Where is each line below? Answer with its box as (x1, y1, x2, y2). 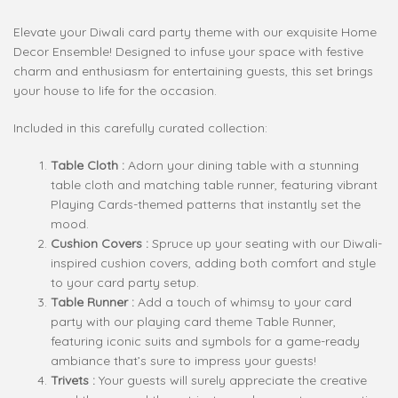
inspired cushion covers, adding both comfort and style (51, 254, 376, 271)
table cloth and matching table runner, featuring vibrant (51, 176, 378, 193)
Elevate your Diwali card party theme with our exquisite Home (13, 24, 377, 41)
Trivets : (51, 371, 99, 388)
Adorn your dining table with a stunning (128, 156, 359, 173)
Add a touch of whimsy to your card (134, 293, 352, 310)
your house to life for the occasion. (13, 83, 217, 99)
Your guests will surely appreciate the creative (99, 371, 367, 388)
